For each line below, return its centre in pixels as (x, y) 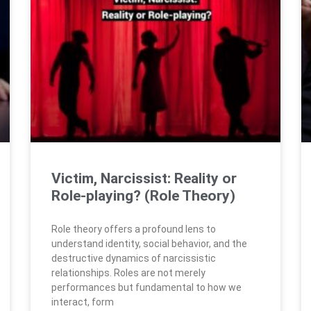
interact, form (83, 302)
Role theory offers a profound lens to (134, 229)
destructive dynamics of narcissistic (134, 258)
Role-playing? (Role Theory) (143, 195)
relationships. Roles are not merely (128, 272)
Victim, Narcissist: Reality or (144, 178)
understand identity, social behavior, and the (149, 243)
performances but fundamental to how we (146, 287)
